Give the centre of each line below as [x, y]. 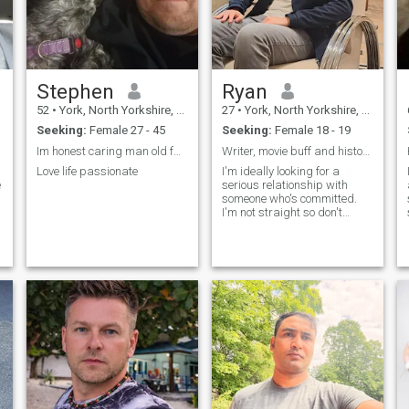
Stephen [75, 91]
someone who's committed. [289, 199]
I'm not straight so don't [282, 213]
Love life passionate [87, 172]
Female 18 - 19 [311, 131]
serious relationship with [284, 185]
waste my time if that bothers [296, 226]
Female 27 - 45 [126, 131]
